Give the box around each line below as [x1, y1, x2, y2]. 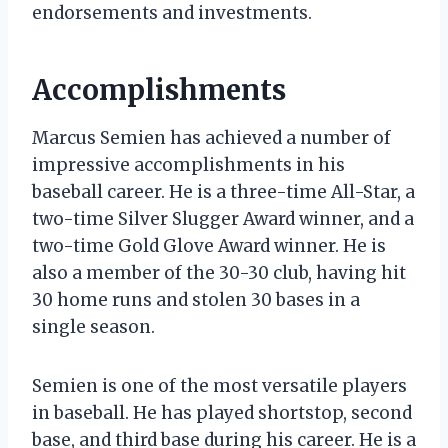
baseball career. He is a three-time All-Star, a [32, 180, 415, 203]
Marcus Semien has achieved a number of [32, 126, 391, 149]
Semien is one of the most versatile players [32, 374, 407, 397]
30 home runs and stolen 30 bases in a [32, 288, 360, 311]
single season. [32, 315, 155, 338]
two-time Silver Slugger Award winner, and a [32, 207, 414, 230]
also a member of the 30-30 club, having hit [32, 261, 406, 284]
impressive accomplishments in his [32, 153, 345, 176]
